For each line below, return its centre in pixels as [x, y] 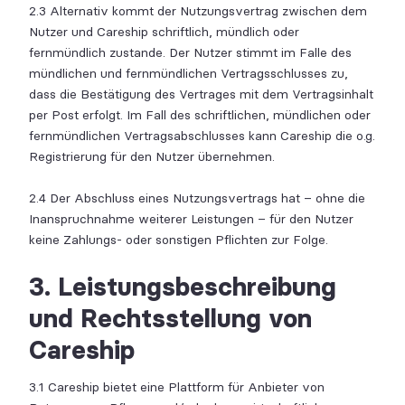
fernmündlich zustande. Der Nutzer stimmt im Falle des [190, 53]
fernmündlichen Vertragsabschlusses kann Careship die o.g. [202, 136]
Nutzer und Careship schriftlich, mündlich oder [164, 32]
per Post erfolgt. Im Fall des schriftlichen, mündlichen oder [200, 115]
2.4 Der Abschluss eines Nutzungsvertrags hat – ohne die [197, 198]
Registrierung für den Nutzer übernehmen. [152, 157]
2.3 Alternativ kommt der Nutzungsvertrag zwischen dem [198, 11]
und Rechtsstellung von [170, 318]
